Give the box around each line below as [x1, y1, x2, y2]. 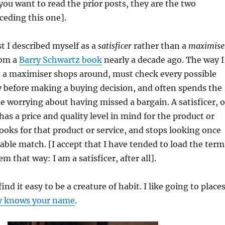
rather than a [131, 41, 188, 51]
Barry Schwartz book [19, 55, 102, 65]
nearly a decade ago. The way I [101, 55, 224, 65]
